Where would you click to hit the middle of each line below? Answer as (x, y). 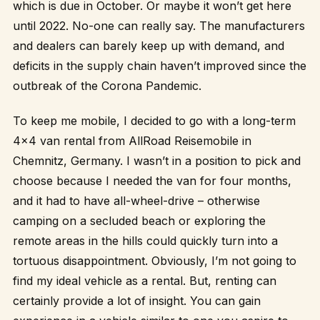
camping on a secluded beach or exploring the (139, 220)
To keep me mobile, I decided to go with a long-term (154, 120)
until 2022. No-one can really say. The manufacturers (159, 25)
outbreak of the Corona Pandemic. (107, 85)
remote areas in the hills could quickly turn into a (145, 240)
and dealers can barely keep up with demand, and (149, 45)
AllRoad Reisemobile (184, 140)
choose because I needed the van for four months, (152, 180)
